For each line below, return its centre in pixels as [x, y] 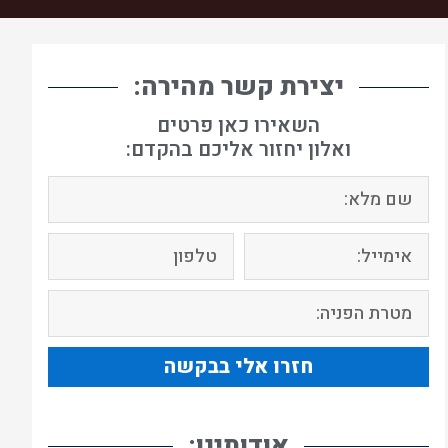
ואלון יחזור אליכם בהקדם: [239, 149]
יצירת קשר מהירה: [239, 87]
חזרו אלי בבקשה [239, 367]
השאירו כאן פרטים [239, 125]
